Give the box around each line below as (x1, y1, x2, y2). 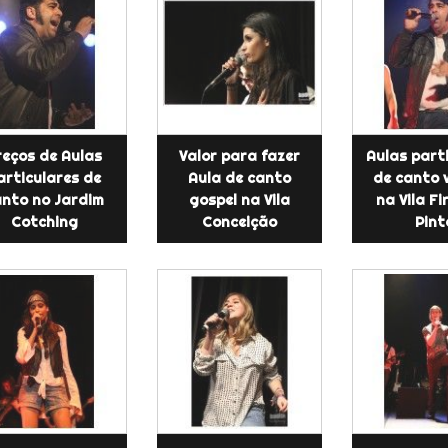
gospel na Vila (188, 190, 290, 209)
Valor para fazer (178, 146, 300, 165)
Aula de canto (187, 168, 291, 187)
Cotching (10, 212, 78, 231)
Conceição (201, 212, 277, 231)
